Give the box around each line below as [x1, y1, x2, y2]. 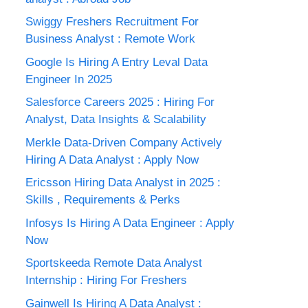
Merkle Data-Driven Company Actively [25, 135, 222, 149]
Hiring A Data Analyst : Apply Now [25, 153, 199, 166]
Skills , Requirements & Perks [25, 193, 180, 206]
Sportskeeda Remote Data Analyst [25, 256, 202, 269]
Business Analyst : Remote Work [25, 32, 195, 45]
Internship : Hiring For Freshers [25, 274, 187, 287]
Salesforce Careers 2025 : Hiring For [25, 96, 214, 109]
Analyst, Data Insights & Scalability [25, 113, 206, 126]
